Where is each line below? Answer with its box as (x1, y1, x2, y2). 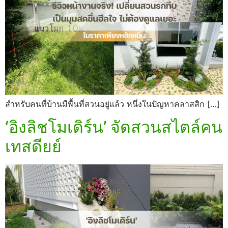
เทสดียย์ (5, 136, 62, 156)
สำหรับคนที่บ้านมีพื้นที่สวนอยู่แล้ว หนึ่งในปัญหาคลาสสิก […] (5, 99, 220, 109)
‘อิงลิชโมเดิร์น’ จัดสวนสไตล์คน (5, 117, 222, 137)
